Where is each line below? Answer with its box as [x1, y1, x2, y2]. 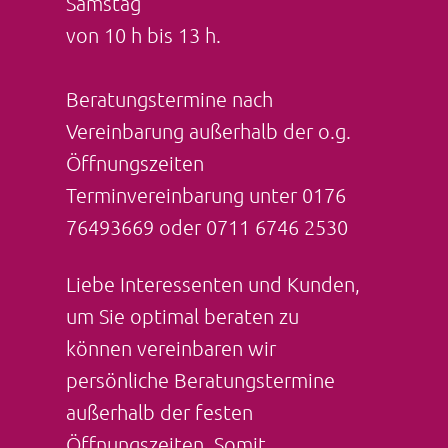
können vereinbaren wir [65, 336, 276, 360]
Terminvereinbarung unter [65, 183, 302, 207]
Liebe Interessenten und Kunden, [65, 272, 360, 296]
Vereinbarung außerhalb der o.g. [65, 119, 351, 143]
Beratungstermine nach [65, 87, 273, 111]
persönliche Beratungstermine [65, 368, 335, 392]
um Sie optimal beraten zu [65, 304, 299, 328]
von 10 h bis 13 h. [65, 23, 221, 47]
